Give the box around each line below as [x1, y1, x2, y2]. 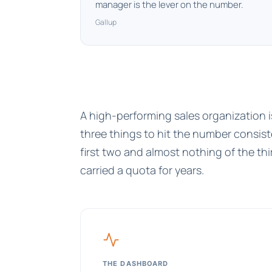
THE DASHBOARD [103, 259, 169, 268]
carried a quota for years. [80, 163, 204, 177]
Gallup [95, 17, 117, 27]
